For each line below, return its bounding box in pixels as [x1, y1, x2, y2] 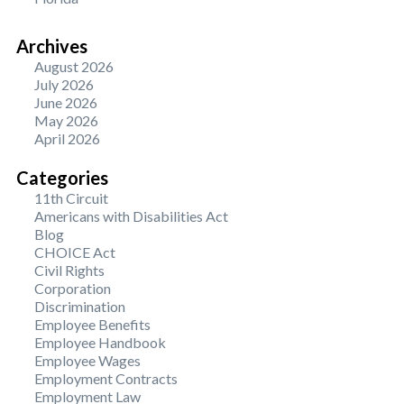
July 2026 [34, 76, 94, 93]
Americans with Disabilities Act [34, 207, 228, 225]
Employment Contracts [34, 370, 178, 387]
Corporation [34, 280, 111, 297]
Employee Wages [34, 352, 141, 369]
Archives [16, 35, 87, 57]
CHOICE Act [34, 243, 115, 261]
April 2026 [34, 130, 100, 147]
